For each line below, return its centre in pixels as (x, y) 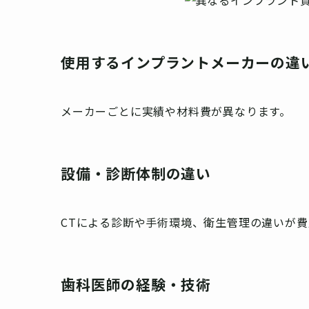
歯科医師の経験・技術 (136, 284)
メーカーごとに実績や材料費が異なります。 (176, 111)
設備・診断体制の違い (136, 173)
